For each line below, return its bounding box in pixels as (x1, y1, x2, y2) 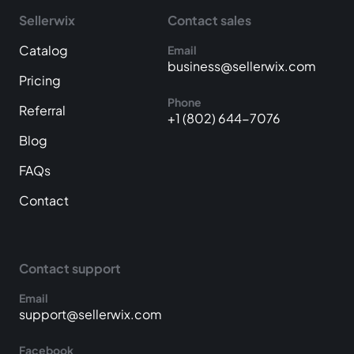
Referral (19, 101, 66, 119)
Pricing (19, 71, 61, 88)
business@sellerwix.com (168, 57, 316, 74)
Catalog (19, 41, 68, 58)
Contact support (19, 259, 121, 277)
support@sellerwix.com (19, 305, 162, 322)
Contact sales (168, 11, 251, 28)
